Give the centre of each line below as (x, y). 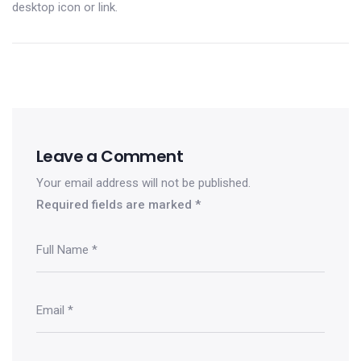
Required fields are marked (116, 205)
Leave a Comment (110, 156)
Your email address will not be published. (143, 183)
